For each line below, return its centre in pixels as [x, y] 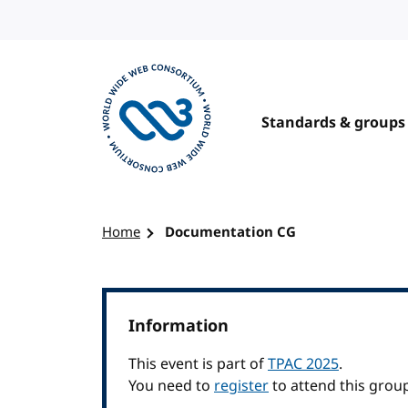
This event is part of [198, 364]
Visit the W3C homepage [186, 190]
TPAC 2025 [303, 364]
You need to [171, 386]
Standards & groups [333, 122]
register [241, 386]
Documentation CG [230, 232]
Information [178, 326]
